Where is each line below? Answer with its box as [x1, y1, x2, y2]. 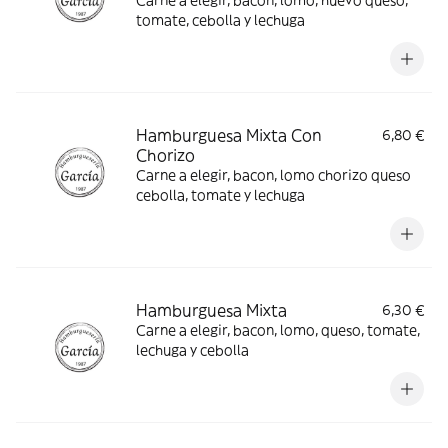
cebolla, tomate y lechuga [136, 186, 305, 204]
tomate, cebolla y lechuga [136, 11, 305, 29]
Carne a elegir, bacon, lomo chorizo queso [136, 166, 411, 184]
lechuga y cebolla [136, 341, 249, 359]
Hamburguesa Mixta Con [136, 125, 322, 145]
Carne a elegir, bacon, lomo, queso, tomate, [136, 321, 420, 339]
